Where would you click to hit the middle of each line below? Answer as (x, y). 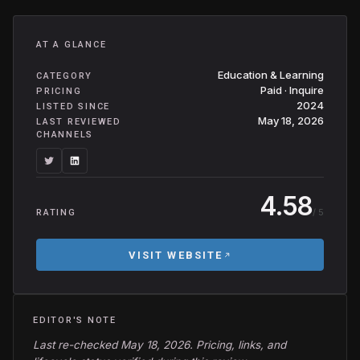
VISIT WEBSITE (176, 255)
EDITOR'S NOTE (75, 320)
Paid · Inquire (292, 90)
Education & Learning (271, 75)
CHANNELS (65, 135)
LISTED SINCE (74, 106)
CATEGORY (65, 76)
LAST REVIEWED (79, 122)
